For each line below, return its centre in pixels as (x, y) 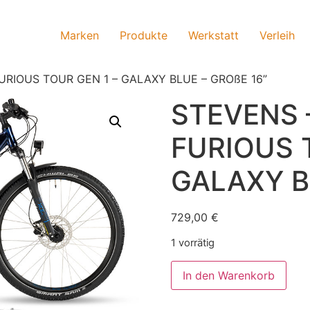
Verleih (277, 35)
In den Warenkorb (228, 275)
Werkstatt (213, 35)
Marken (80, 35)
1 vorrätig (192, 243)
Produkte (144, 35)
